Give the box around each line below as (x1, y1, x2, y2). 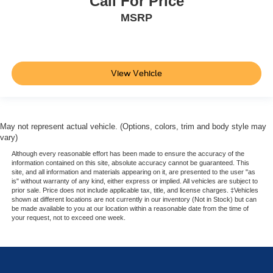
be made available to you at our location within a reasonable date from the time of (11, 204, 249, 212)
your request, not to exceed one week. (11, 213, 126, 221)
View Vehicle (111, 69, 162, 79)
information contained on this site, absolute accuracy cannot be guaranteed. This (11, 158, 249, 166)
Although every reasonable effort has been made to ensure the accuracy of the (11, 149, 244, 157)
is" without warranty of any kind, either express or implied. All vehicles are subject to (11, 177, 258, 185)
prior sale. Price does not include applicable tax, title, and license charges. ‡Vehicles (11, 186, 258, 194)
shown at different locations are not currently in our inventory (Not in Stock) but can (11, 195, 257, 203)
